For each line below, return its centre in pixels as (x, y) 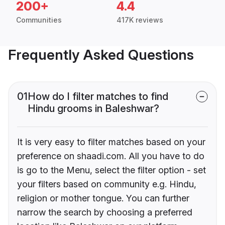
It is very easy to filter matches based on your (111, 142)
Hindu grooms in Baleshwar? (93, 109)
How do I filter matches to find (98, 97)
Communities (39, 20)
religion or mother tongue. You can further (103, 198)
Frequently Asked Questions (101, 55)
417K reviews (140, 20)
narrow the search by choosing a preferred (105, 212)
